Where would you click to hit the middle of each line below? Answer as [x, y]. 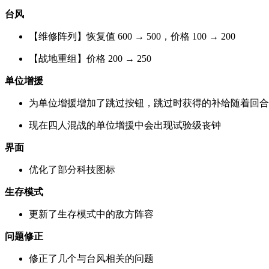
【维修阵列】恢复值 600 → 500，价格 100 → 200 [132, 36]
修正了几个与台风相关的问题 [91, 258]
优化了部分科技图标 [72, 169]
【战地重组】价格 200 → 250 [90, 58]
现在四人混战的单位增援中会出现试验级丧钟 [125, 125]
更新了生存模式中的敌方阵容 [91, 214]
